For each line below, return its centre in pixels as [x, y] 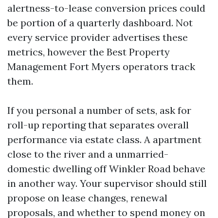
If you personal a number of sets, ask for [99, 110]
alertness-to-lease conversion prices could [106, 8]
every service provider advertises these [98, 37]
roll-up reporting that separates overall [98, 125]
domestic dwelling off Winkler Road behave [106, 169]
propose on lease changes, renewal [87, 198]
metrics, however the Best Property [89, 52]
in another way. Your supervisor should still [107, 183]
